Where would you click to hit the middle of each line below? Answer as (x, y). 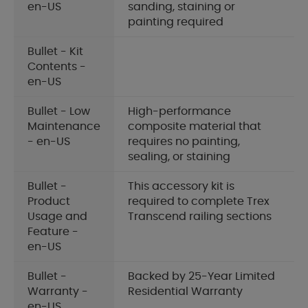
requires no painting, (184, 142)
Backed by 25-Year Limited (201, 277)
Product (49, 202)
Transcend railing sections (200, 217)
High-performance (179, 112)
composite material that (195, 127)
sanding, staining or (181, 7)
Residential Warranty (185, 292)
